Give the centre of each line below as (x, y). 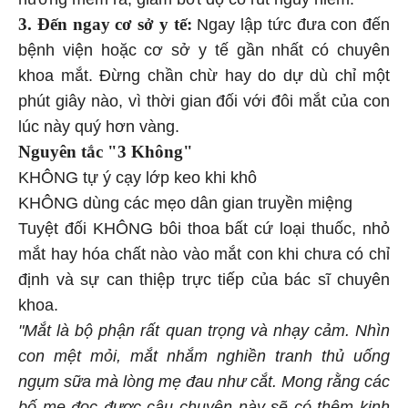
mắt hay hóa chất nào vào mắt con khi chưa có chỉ (204, 251)
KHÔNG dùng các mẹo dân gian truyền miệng (185, 200)
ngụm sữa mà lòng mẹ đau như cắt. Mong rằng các (204, 378)
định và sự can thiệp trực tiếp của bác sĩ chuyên (204, 276)
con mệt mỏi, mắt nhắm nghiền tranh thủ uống (204, 353)
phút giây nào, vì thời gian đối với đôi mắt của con (204, 98)
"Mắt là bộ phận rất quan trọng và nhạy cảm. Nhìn (204, 327)
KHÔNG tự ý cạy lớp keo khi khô (138, 174)
